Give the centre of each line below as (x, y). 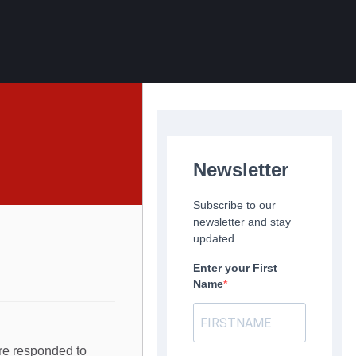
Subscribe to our (235, 205)
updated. (216, 238)
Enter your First (236, 268)
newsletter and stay (242, 222)
